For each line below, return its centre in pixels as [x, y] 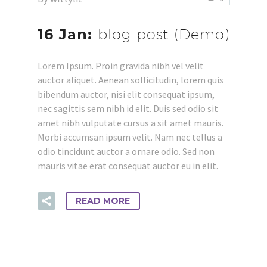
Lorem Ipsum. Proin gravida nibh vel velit [121, 66]
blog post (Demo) [164, 34]
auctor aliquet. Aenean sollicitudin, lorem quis [131, 80]
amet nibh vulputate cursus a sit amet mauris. [131, 123]
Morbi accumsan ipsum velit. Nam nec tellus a [130, 137]
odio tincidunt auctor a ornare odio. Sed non [126, 151]
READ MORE [103, 201]
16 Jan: [68, 34]
